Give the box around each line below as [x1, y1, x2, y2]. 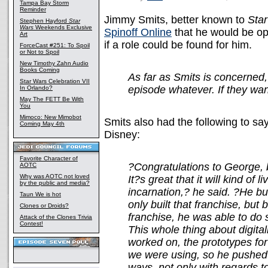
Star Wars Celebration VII [20, 78, 90, 84]
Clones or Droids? [20, 202, 69, 209]
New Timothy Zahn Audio [20, 60, 89, 66]
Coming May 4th [20, 120, 65, 127]
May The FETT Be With [20, 96, 84, 102]
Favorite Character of [20, 155, 78, 162]
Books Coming [20, 66, 60, 73]
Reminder [20, 6, 46, 13]
